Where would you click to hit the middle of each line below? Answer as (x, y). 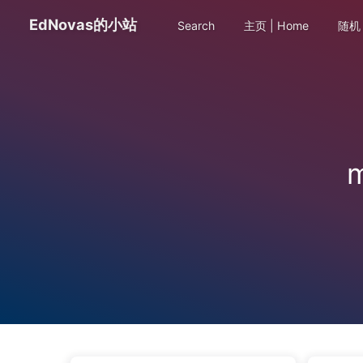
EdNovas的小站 (83, 24)
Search (195, 26)
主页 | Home (274, 26)
